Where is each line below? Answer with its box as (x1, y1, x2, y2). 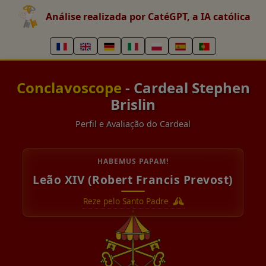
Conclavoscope (16, 78, 122, 97)
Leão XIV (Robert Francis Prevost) (33, 172, 233, 188)
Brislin (110, 94, 156, 114)
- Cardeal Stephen (121, 78, 250, 97)
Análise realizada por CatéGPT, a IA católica (45, 10, 251, 23)
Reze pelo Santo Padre (83, 195, 171, 207)
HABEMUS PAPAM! (97, 156, 169, 166)
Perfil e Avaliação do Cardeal (75, 118, 191, 129)
